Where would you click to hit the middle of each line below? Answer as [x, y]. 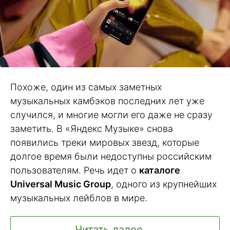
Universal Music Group [61, 184]
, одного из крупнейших [164, 184]
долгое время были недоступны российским [111, 157]
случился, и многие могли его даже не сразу [111, 115]
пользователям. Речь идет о [75, 170]
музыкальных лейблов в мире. [79, 198]
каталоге [160, 170]
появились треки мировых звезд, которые [105, 143]
